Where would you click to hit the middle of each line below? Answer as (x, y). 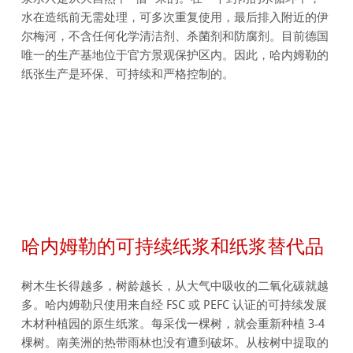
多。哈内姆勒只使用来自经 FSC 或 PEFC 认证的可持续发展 (175, 305)
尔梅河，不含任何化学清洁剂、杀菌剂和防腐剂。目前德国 (175, 37)
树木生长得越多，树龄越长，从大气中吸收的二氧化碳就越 (175, 286)
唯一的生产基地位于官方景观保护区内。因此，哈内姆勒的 (175, 56)
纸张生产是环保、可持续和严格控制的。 (128, 74)
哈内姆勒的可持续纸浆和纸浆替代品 (173, 245)
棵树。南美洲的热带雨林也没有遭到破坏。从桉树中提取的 (175, 342)
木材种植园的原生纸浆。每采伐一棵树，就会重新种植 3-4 (173, 323)
